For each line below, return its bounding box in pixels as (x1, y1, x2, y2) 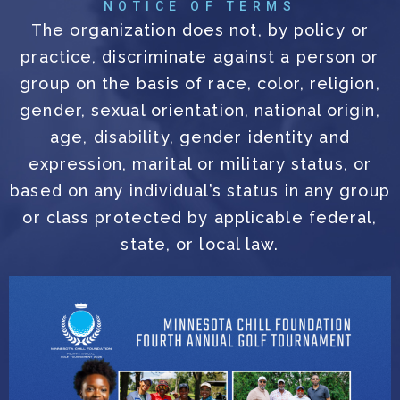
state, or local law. (121, 235, 279, 254)
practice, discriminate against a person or (21, 47, 379, 67)
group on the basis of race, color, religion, (20, 74, 380, 94)
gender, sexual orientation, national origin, (20, 101, 380, 121)
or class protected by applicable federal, (22, 208, 378, 228)
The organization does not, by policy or (31, 21, 369, 40)
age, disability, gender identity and (50, 128, 350, 147)
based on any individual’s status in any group (10, 181, 390, 201)
